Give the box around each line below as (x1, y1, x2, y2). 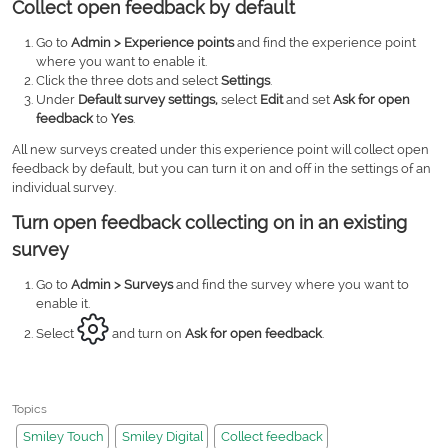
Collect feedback (221, 429, 323, 444)
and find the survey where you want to (173, 276, 409, 292)
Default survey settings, (78, 91, 221, 107)
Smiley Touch (23, 429, 104, 444)
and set (286, 91, 333, 107)
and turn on (109, 325, 185, 341)
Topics (12, 401, 47, 416)
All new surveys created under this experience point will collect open (12, 141, 429, 157)
